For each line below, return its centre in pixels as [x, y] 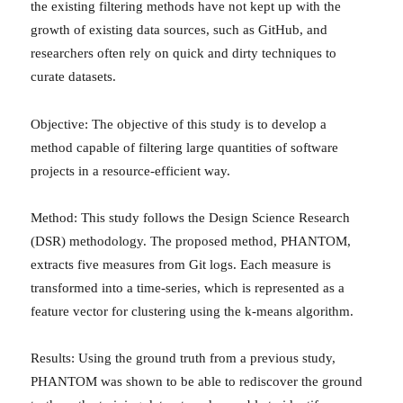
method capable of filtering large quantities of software [185, 147]
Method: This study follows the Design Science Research [191, 217]
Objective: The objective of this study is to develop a [179, 124]
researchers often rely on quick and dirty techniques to [184, 54]
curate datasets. [74, 77]
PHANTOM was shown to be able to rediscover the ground [197, 382]
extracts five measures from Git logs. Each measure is [181, 264]
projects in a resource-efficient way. [131, 170]
